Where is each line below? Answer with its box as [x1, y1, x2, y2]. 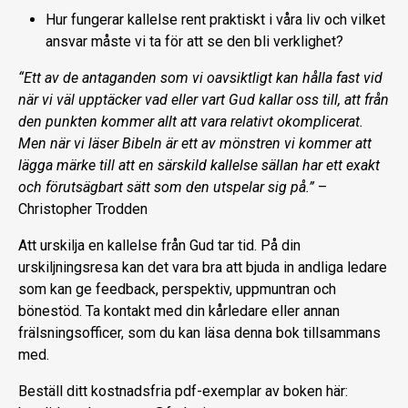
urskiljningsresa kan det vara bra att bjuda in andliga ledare [18, 259, 387, 277]
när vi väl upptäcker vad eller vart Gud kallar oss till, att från [18, 91, 389, 109]
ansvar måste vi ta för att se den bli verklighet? [46, 33, 343, 51]
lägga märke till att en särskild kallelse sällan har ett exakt [18, 157, 380, 175]
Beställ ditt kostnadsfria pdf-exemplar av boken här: [18, 382, 348, 401]
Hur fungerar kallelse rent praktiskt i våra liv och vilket [46, 11, 385, 29]
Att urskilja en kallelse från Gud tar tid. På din [18, 237, 301, 255]
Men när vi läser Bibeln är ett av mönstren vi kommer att [18, 135, 372, 153]
